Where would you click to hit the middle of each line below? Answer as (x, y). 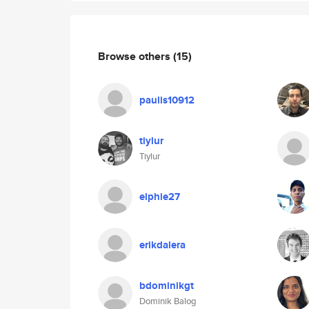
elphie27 (160, 197)
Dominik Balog (168, 301)
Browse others (136, 56)
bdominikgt (167, 286)
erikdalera (162, 245)
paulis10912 (167, 100)
